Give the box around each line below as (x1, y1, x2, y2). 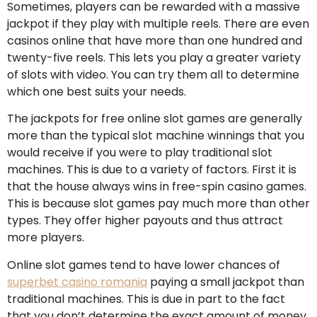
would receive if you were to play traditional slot (7, 144, 272, 161)
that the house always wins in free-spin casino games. (7, 178, 306, 195)
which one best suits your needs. (7, 83, 186, 100)
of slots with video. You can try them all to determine (7, 66, 299, 83)
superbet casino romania (7, 273, 147, 290)
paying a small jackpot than (147, 273, 304, 290)
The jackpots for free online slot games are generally (7, 110, 302, 127)
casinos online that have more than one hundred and (7, 32, 302, 49)
